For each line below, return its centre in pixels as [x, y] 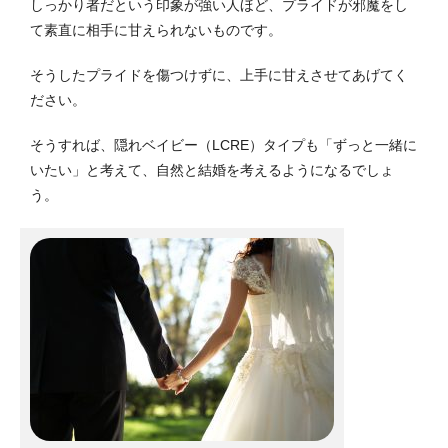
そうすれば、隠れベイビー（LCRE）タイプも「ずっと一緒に [223, 144]
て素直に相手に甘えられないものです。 [156, 29]
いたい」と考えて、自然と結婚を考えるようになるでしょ [212, 169]
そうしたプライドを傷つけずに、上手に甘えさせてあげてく [219, 74]
